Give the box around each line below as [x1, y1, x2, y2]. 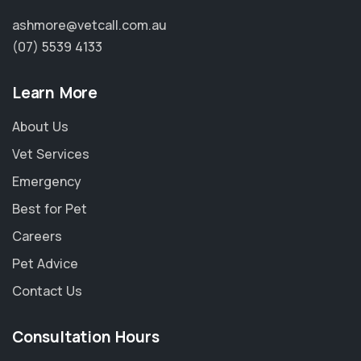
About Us [12, 118, 68, 135]
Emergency [12, 172, 81, 190]
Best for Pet [12, 200, 87, 218]
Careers [12, 227, 62, 245]
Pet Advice [12, 255, 78, 272]
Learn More [12, 82, 98, 103]
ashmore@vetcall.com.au [12, 16, 167, 34]
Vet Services [12, 145, 89, 163]
